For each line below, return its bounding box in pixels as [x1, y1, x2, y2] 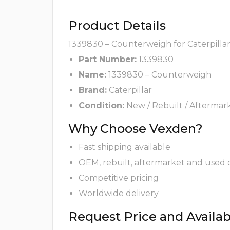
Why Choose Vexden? [68, 121, 203, 137]
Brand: [79, 85, 107, 95]
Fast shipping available [79, 142, 170, 152]
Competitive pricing [79, 173, 159, 183]
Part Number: [79, 54, 137, 65]
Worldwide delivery [79, 188, 159, 199]
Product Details [68, 18, 166, 33]
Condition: [79, 101, 124, 111]
